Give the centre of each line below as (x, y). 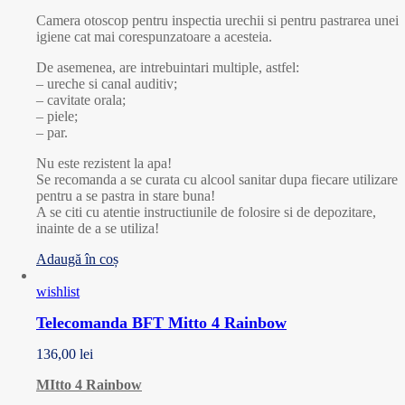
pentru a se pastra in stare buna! (126, 195)
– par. (52, 132)
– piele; (57, 116)
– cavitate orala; (81, 99)
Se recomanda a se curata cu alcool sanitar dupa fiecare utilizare (217, 179)
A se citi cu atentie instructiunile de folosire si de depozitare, (206, 212)
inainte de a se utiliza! (98, 228)
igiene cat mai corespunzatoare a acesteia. (154, 36)
